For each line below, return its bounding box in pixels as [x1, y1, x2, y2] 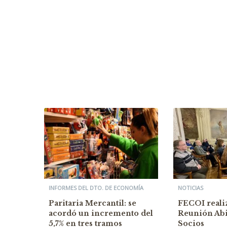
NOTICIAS [177, 184, 203, 192]
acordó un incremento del [49, 209, 153, 218]
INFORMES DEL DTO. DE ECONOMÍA [49, 184, 143, 192]
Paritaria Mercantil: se [49, 199, 136, 208]
